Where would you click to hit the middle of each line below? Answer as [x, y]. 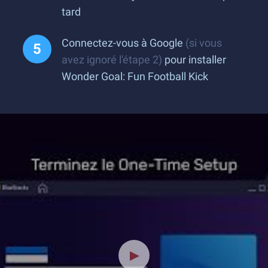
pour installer [194, 60]
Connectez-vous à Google [124, 43]
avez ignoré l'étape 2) [112, 60]
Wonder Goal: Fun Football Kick [135, 76]
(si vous [204, 43]
